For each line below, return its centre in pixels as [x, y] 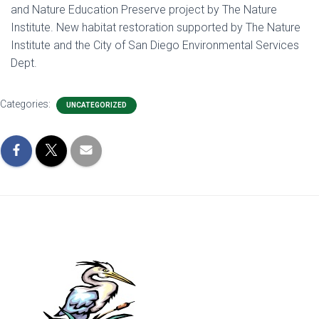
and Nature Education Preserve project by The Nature [144, 10]
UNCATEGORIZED [96, 105]
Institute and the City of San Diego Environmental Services [155, 45]
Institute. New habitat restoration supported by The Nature [156, 27]
